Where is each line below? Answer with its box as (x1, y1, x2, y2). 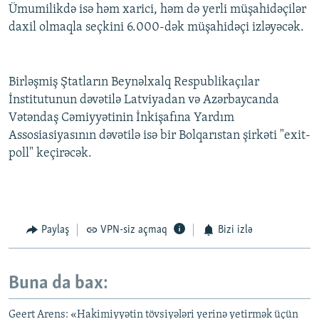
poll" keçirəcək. (9, 147, 92, 161)
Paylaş (41, 224, 69, 236)
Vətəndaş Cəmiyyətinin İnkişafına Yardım (9, 111, 234, 125)
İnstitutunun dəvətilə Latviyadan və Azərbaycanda (9, 93, 279, 108)
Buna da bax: (9, 273, 108, 293)
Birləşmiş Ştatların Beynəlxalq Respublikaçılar (9, 75, 259, 90)
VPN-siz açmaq (100, 224, 167, 236)
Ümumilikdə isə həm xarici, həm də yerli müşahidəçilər (9, 3, 306, 17)
